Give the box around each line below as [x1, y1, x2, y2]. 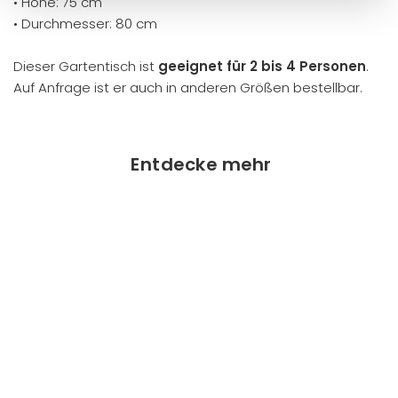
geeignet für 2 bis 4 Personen [158, 57, 366, 76]
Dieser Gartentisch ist [13, 57, 158, 76]
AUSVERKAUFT [89, 219, 176, 233]
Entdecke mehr [131, 152, 272, 177]
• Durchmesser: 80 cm [13, 14, 157, 33]
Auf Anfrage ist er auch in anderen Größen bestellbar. [13, 78, 362, 97]
